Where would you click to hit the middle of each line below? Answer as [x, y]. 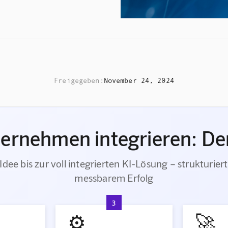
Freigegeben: [79, 81]
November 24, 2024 [139, 81]
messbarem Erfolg [114, 178]
